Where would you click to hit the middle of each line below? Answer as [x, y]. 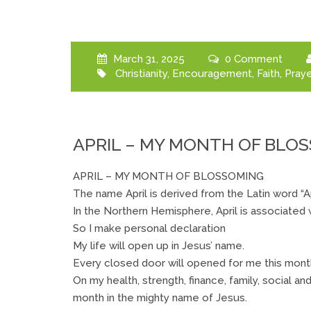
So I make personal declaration [149, 228]
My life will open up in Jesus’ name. [159, 245]
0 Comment [252, 59]
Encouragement [212, 74]
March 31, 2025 [147, 59]
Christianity [141, 74]
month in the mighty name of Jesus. [160, 297]
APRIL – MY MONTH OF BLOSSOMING [168, 176]
